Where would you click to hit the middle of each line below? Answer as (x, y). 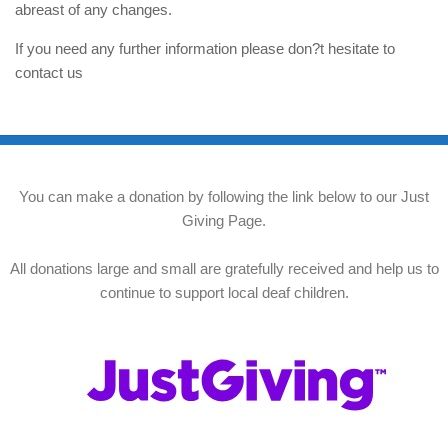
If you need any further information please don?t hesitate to (205, 48)
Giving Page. (224, 220)
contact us (49, 72)
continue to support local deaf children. (224, 292)
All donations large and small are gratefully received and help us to (224, 268)
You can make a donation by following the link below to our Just (224, 196)
